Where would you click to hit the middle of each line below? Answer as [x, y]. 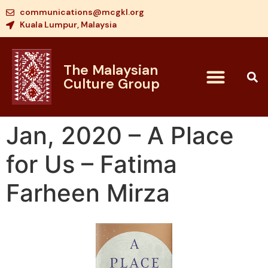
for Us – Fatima [92, 164]
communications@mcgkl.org [82, 12]
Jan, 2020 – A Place [120, 135]
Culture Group [111, 83]
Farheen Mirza [88, 193]
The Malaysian [110, 70]
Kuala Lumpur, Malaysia [68, 25]
